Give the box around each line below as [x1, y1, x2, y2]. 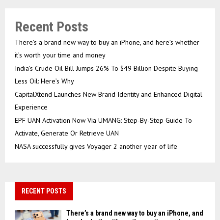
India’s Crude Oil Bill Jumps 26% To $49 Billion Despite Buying [15, 63, 198, 73]
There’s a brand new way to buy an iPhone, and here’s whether [15, 37, 199, 47]
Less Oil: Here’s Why [15, 76, 74, 85]
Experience [15, 102, 48, 111]
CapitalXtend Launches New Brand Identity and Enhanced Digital [15, 89, 202, 99]
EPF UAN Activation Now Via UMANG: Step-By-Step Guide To [15, 115, 192, 125]
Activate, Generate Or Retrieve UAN [15, 128, 119, 137]
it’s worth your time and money [15, 50, 106, 59]
